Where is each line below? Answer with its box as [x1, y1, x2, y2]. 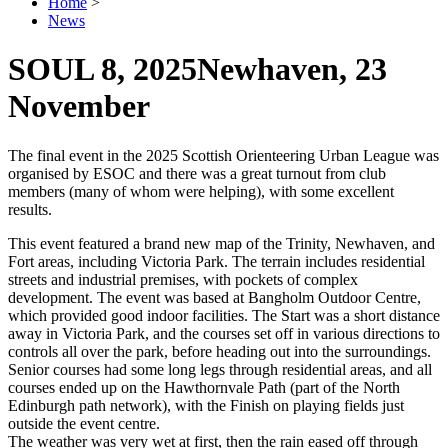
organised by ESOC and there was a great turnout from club [8, 164, 386, 182]
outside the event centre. [8, 414, 160, 432]
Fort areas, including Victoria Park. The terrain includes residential [8, 252, 425, 270]
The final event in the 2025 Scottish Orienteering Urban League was [8, 146, 439, 164]
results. [8, 200, 56, 218]
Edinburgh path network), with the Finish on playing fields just [8, 396, 404, 414]
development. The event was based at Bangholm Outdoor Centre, [8, 288, 421, 306]
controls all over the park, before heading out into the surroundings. [8, 342, 431, 360]
